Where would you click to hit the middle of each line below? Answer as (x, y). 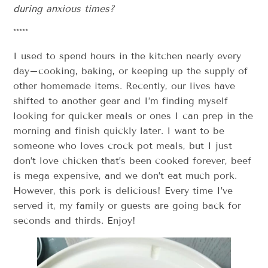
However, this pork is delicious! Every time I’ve (123, 190)
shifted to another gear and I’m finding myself (121, 100)
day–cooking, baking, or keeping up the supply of (131, 71)
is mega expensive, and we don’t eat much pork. (125, 175)
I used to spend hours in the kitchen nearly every (127, 56)
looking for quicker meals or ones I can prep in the (133, 115)
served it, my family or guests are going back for (127, 205)
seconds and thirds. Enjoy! (75, 220)
